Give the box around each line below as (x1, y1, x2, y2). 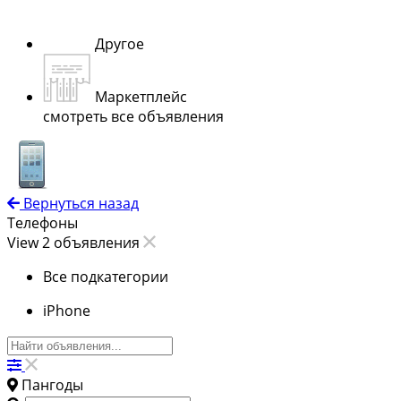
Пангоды (21, 374, 83, 395)
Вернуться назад (23, 192, 139, 213)
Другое (95, 33, 144, 54)
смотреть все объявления (43, 106, 224, 126)
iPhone (43, 300, 90, 320)
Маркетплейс (95, 86, 187, 107)
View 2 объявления (7, 232, 143, 252)
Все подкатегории (43, 266, 168, 286)
